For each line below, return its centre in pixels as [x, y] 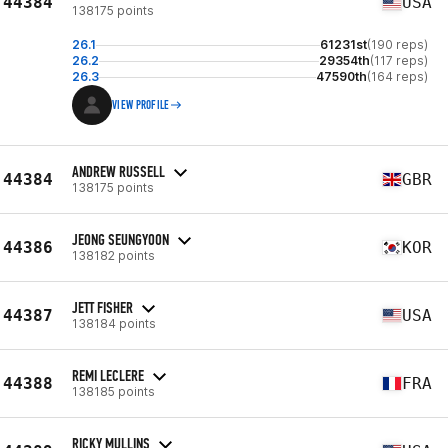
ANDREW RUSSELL [118, 171]
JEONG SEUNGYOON [120, 239]
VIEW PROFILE [141, 105]
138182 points [113, 255]
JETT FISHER [102, 307]
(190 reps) [397, 44]
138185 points [113, 391]
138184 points [114, 323]
